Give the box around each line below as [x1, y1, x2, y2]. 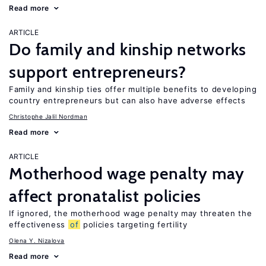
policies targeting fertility [80, 220, 188, 229]
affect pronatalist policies [9, 186, 201, 206]
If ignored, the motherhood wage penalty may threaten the [9, 208, 252, 218]
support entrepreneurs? [9, 62, 186, 82]
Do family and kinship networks [9, 39, 247, 59]
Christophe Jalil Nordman [9, 113, 87, 120]
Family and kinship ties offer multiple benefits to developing [9, 84, 257, 94]
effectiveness [9, 220, 68, 229]
